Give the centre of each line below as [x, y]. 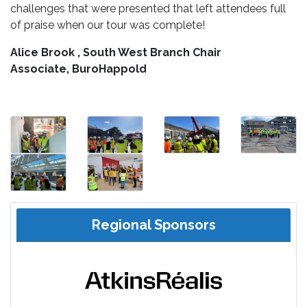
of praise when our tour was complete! [108, 25]
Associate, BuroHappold [78, 69]
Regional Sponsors [153, 225]
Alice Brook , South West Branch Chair [116, 52]
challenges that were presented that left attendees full [148, 8]
